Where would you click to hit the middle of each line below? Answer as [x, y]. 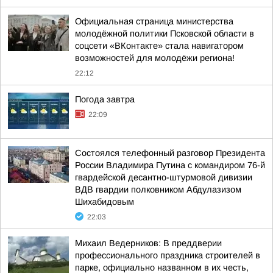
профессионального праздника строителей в [168, 255]
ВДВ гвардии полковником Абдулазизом [158, 190]
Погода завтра [105, 99]
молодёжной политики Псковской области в [165, 34]
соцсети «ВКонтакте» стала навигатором [159, 46]
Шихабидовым [105, 202]
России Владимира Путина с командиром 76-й [170, 165]
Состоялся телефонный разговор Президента [170, 153]
